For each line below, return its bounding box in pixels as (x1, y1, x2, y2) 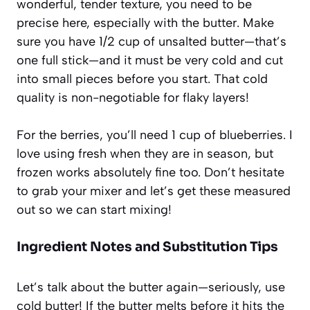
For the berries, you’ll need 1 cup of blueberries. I (17, 127, 293, 143)
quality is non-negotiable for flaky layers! (17, 89, 249, 105)
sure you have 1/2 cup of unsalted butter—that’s (17, 33, 286, 49)
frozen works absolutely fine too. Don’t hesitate (17, 164, 284, 180)
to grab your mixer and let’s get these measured (17, 183, 291, 199)
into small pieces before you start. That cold (17, 71, 268, 86)
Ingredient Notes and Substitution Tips (17, 238, 278, 255)
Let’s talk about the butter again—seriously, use (17, 279, 285, 295)
